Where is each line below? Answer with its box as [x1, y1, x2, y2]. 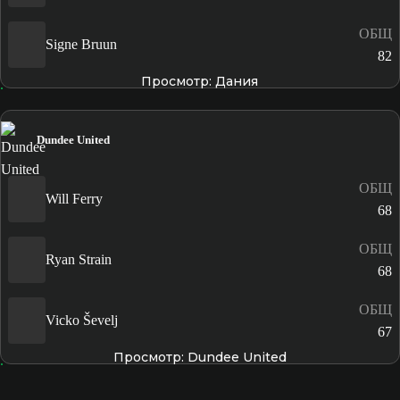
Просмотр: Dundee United [112, 348, 287, 365]
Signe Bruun [46, 37, 117, 52]
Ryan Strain [46, 252, 112, 268]
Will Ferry [46, 191, 103, 207]
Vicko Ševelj [46, 312, 118, 329]
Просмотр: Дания [141, 72, 259, 89]
